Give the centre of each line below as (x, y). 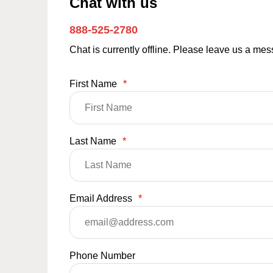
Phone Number (102, 255)
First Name (94, 83)
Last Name (94, 141)
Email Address (102, 198)
